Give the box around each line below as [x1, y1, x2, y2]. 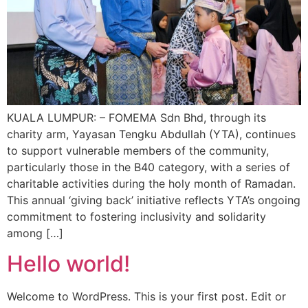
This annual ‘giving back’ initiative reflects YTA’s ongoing [7, 192, 300, 207]
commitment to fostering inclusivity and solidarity [7, 209, 266, 223]
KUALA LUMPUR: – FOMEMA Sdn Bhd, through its [7, 110, 266, 124]
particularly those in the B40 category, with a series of [7, 159, 290, 174]
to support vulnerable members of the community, [7, 143, 269, 157]
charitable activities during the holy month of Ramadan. [7, 176, 296, 190]
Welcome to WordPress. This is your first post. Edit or [7, 289, 286, 304]
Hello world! [7, 250, 130, 278]
